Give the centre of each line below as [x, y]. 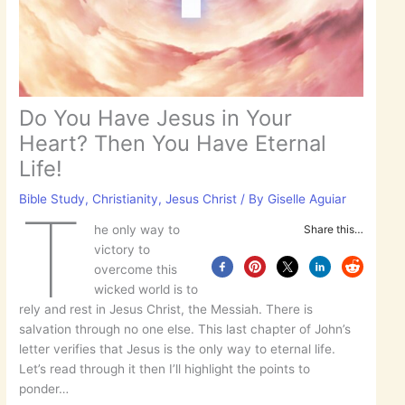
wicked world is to [146, 290]
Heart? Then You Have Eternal [173, 143]
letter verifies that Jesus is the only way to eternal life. [178, 349]
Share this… [333, 230]
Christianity [126, 198]
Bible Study [52, 198]
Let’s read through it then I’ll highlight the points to [165, 369]
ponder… [44, 389]
